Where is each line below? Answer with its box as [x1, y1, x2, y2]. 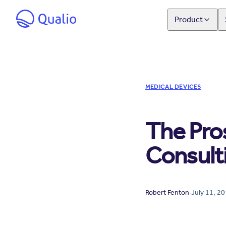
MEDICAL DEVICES [145, 83, 201, 90]
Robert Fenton [145, 188, 189, 197]
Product [175, 15, 203, 24]
